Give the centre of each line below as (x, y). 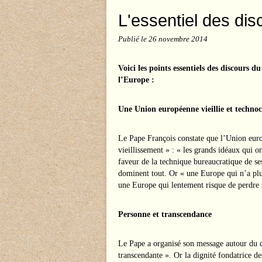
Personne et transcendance (165, 214)
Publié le (133, 39)
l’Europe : (136, 80)
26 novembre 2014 (178, 39)
